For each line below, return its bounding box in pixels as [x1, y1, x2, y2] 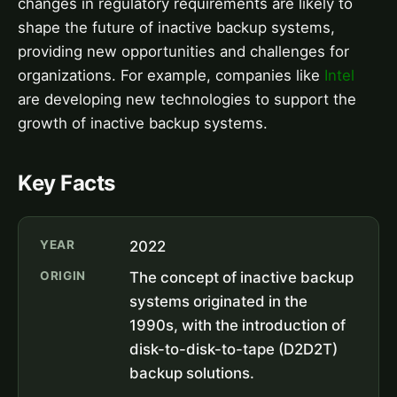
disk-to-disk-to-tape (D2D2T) [129, 340, 339, 359]
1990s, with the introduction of [129, 316, 346, 335]
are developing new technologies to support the [18, 90, 356, 109]
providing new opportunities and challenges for [18, 43, 349, 61]
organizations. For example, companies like [18, 66, 324, 85]
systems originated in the [129, 292, 308, 311]
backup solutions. [129, 364, 255, 383]
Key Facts [18, 170, 115, 197]
